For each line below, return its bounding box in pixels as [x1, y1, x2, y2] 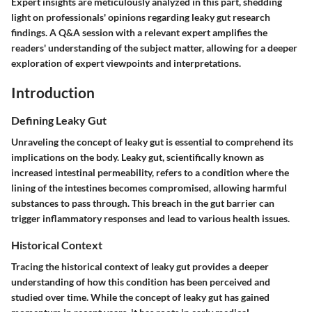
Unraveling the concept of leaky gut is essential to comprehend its [11, 135, 293, 148]
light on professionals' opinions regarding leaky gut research [11, 11, 270, 23]
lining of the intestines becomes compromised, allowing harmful [11, 181, 287, 194]
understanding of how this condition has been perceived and [11, 275, 270, 288]
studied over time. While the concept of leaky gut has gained [11, 290, 270, 303]
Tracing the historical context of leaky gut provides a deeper [11, 260, 269, 272]
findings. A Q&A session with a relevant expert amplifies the [11, 26, 267, 38]
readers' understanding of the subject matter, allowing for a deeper [11, 42, 297, 54]
